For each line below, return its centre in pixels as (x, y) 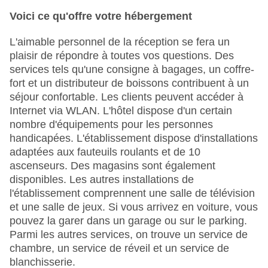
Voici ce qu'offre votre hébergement (101, 16)
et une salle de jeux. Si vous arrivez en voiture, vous (134, 207)
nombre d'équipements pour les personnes (111, 125)
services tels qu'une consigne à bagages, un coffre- (132, 70)
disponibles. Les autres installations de (102, 180)
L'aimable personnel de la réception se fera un (120, 42)
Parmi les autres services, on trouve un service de (129, 235)
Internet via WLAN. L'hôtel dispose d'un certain (121, 111)
